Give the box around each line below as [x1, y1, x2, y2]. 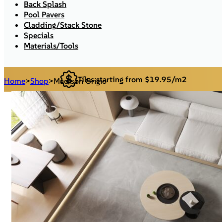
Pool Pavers [24, 9, 64, 19]
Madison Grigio [54, 76, 107, 86]
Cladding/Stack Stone [24, 20, 102, 30]
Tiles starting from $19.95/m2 [78, 74, 187, 84]
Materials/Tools [24, 41, 78, 51]
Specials [24, 30, 54, 40]
